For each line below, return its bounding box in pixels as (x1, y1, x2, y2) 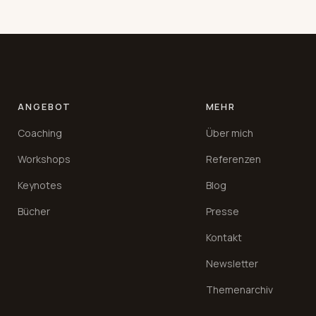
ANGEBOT (18, 100, 72, 114)
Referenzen (205, 152, 261, 166)
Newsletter (205, 257, 258, 271)
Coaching (18, 126, 63, 140)
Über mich (205, 126, 253, 140)
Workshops (18, 152, 71, 166)
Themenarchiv (205, 283, 273, 297)
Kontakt (205, 231, 242, 245)
